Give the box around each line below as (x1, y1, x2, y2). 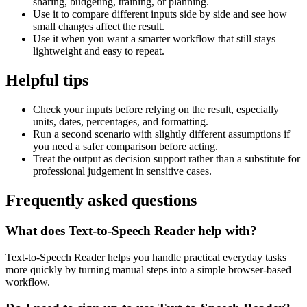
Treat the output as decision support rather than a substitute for (33, 153, 300, 164)
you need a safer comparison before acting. (33, 140, 218, 152)
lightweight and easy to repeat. (33, 45, 164, 58)
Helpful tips (5, 71, 88, 90)
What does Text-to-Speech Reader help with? (5, 223, 257, 238)
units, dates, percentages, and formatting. (33, 116, 208, 127)
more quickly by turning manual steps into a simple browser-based (5, 263, 291, 275)
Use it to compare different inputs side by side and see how (33, 8, 287, 21)
